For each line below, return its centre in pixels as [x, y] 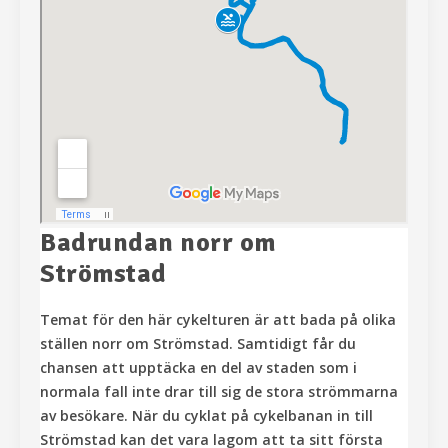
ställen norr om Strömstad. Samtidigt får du [198, 344]
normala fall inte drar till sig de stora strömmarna [219, 392]
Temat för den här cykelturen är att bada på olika [218, 320]
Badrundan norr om [158, 243]
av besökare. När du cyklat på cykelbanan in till [206, 416]
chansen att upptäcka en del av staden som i [198, 368]
